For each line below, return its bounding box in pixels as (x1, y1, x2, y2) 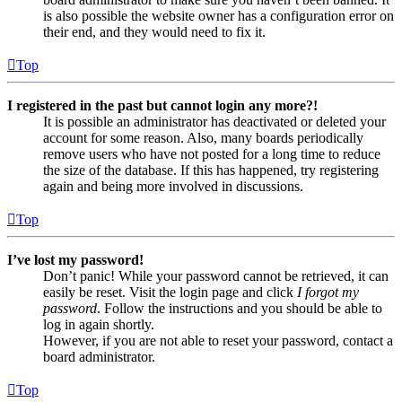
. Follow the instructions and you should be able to (97, 301, 382, 317)
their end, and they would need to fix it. (43, 24, 266, 40)
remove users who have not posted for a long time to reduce (43, 146, 380, 162)
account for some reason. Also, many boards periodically (43, 130, 363, 146)
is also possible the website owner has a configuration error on (43, 8, 394, 24)
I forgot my (297, 284, 359, 301)
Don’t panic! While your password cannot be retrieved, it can (43, 268, 389, 284)
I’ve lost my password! (7, 252, 144, 268)
